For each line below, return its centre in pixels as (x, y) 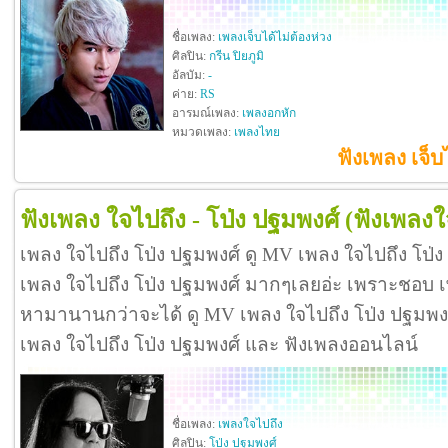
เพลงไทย (257, 132)
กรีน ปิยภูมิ (236, 56)
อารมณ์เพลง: (207, 113)
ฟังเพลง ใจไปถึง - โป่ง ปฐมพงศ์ (179, 220)
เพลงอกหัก (269, 113)
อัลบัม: (190, 75)
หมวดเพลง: (203, 132)
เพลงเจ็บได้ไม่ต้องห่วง (275, 37)
